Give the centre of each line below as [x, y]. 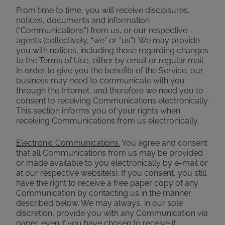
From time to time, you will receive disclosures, [103, 10]
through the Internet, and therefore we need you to [110, 91]
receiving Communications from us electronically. [107, 121]
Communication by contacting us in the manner [104, 193]
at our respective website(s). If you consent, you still [111, 173]
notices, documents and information [83, 20]
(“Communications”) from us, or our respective [102, 30]
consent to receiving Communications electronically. [113, 101]
